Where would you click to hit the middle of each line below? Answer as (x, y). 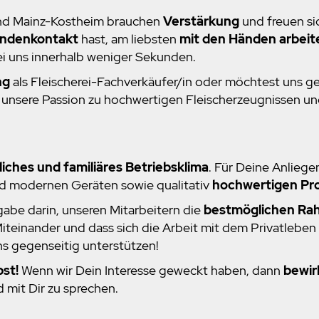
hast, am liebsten (129, 39)
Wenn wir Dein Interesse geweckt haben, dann (151, 271)
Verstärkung (201, 21)
